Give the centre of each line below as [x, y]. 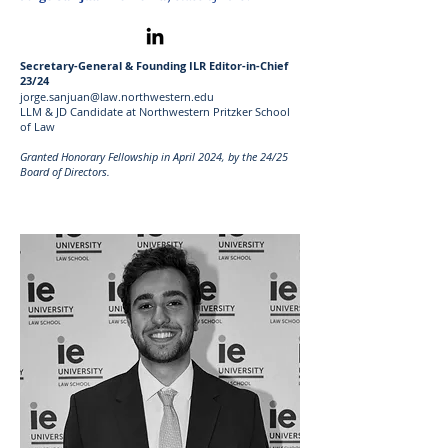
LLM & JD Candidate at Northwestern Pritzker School [155, 111]
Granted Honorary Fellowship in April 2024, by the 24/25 [154, 156]
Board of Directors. [65, 171]
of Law [37, 126]
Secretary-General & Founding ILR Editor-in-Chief [154, 65]
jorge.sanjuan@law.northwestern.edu [117, 96]
